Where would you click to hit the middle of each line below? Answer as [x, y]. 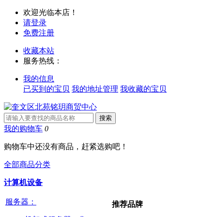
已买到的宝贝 [46, 89]
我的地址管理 [95, 89]
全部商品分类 [27, 164]
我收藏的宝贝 [143, 89]
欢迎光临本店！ [50, 12]
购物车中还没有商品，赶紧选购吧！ [66, 147]
